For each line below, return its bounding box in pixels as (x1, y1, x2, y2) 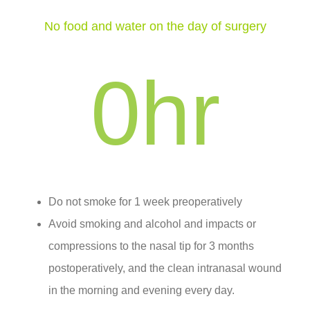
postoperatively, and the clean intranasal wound (48, 262, 282, 274)
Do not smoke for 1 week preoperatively (48, 195, 242, 208)
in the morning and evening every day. (48, 284, 235, 296)
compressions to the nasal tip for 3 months (48, 239, 254, 252)
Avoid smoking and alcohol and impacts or (48, 217, 256, 230)
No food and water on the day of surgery (44, 19, 266, 33)
